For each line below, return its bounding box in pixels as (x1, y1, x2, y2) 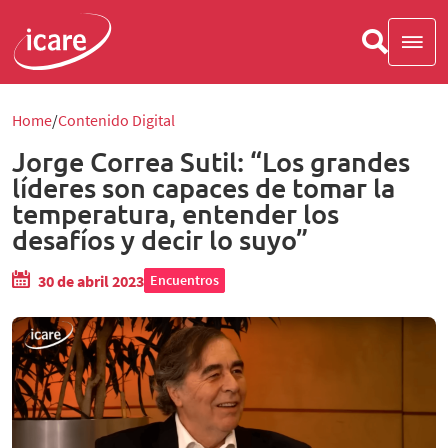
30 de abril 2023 (38, 270, 144, 291)
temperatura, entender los (12, 196, 339, 230)
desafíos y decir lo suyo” (12, 222, 308, 256)
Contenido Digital (58, 110, 175, 130)
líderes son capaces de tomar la (12, 170, 395, 204)
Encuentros (150, 271, 219, 289)
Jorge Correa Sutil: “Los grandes (12, 144, 410, 178)
